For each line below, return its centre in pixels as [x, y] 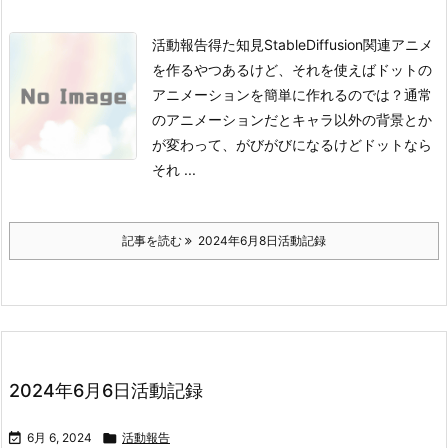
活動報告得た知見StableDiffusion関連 [271, 45]
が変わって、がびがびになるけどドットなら [292, 145]
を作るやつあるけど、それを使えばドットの [292, 70]
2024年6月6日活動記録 [106, 391]
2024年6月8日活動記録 [259, 241]
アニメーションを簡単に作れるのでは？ [278, 95]
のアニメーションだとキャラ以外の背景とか [292, 120]
